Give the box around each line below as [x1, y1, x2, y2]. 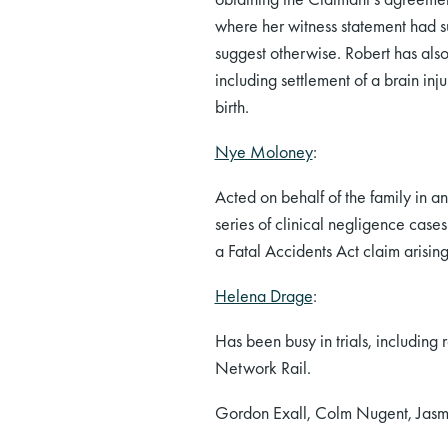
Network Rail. [214, 356, 311, 380]
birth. [214, 95, 249, 119]
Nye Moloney [214, 140, 313, 164]
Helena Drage [214, 284, 313, 308]
